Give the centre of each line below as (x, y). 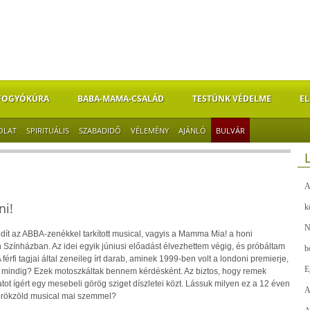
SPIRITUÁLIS (47, 130)
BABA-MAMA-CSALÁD (120, 99)
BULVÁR (230, 130)
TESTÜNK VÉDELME (231, 99)
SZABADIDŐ (100, 130)
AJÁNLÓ (192, 130)
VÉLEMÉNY (149, 130)
